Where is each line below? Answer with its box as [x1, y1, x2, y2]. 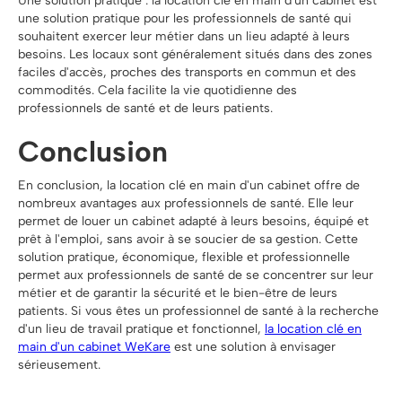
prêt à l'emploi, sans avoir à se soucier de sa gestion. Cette [18, 231, 358, 247]
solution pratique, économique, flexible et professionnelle [18, 249, 350, 265]
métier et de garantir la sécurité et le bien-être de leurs [18, 284, 337, 301]
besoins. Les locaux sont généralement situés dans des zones [18, 46, 372, 62]
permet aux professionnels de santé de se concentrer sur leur [18, 267, 373, 283]
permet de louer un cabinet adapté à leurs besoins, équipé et [18, 213, 369, 229]
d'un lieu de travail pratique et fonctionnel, [18, 320, 265, 336]
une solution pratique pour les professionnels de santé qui [18, 10, 352, 26]
